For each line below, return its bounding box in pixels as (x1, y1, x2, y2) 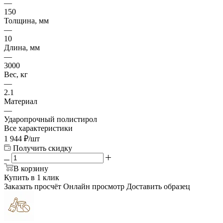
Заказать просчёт (4, 182, 61, 191)
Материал (4, 97, 37, 106)
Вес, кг (4, 70, 28, 79)
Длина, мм (4, 43, 40, 52)
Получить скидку (13, 143, 72, 152)
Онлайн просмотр (63, 182, 124, 191)
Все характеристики (4, 123, 73, 132)
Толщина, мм (4, 16, 49, 25)
